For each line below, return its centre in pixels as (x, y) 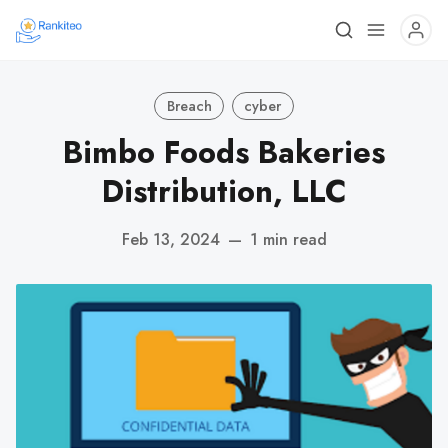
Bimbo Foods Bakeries (224, 152)
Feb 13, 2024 (170, 239)
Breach (189, 105)
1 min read (288, 239)
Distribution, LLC (224, 191)
